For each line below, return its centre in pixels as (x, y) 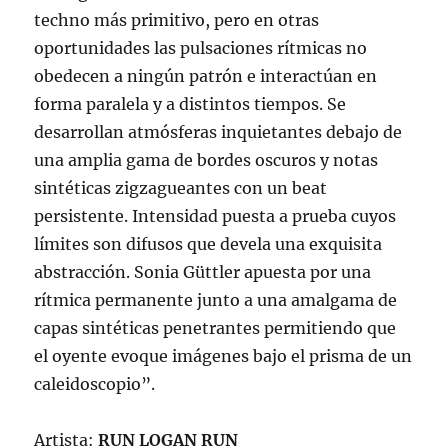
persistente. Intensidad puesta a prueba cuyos (215, 216)
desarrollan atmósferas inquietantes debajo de (218, 132)
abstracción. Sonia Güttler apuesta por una (203, 272)
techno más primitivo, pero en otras (177, 20)
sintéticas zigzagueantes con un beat (181, 188)
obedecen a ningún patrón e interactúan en (206, 76)
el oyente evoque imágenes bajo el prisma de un (223, 356)
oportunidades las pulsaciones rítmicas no (201, 48)
